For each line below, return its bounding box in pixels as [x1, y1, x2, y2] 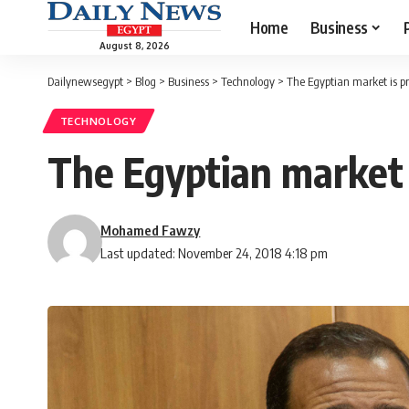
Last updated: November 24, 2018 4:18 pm [100, 245, 329, 262]
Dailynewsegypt [47, 74, 123, 89]
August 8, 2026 [99, 39, 170, 51]
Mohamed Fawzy [100, 222, 201, 239]
